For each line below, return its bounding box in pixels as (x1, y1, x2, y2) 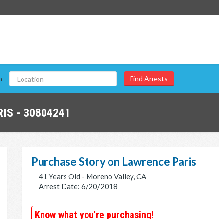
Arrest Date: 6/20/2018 (39, 182, 118, 191)
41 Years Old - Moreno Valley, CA (39, 172, 146, 181)
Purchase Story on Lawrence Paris (31, 155, 196, 168)
